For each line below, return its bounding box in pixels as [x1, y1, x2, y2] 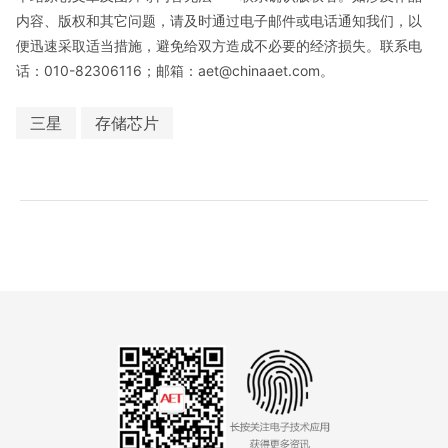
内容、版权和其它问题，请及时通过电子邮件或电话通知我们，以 [16, 11, 422, 29]
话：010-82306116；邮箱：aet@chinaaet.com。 [16, 61, 334, 79]
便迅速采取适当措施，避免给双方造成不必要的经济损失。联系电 [16, 36, 422, 54]
